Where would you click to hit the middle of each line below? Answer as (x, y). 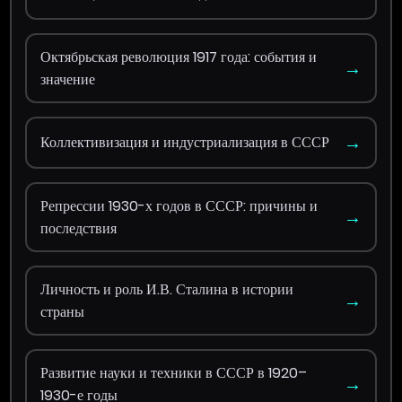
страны (63, 311)
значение (68, 79)
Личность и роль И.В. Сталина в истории (167, 289)
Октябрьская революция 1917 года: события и (179, 57)
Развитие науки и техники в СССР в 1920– (174, 372)
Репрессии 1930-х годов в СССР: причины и (179, 205)
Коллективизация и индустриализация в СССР (185, 143)
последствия (79, 228)
